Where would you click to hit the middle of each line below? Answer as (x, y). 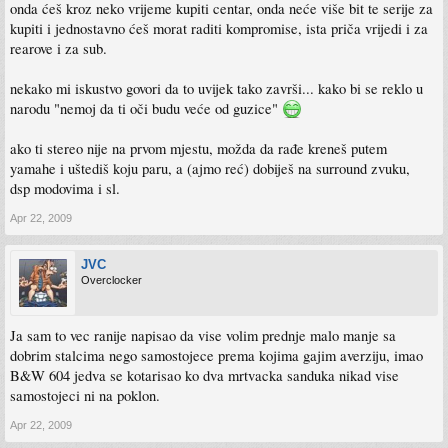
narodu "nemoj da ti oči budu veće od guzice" (146, 108)
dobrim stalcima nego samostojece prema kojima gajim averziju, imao (216, 355)
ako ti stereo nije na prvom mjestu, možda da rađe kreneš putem (198, 148)
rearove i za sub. (58, 48)
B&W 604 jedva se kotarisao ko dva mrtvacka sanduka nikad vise (204, 375)
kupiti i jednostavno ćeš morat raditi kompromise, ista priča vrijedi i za (219, 28)
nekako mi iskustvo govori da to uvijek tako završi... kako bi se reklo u (216, 88)
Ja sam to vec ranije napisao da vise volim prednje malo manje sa (203, 335)
